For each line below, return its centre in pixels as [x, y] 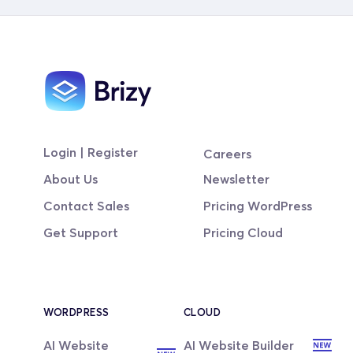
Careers [227, 154]
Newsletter [236, 179]
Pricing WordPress [257, 206]
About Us [71, 179]
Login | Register [91, 152]
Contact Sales [87, 206]
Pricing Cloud [243, 233]
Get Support [81, 233]
